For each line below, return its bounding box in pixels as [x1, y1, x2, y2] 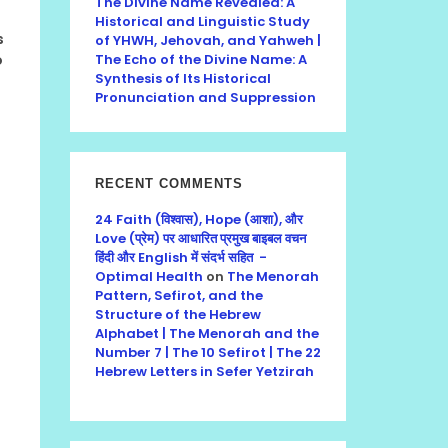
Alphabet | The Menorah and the [95, 324, 319, 343]
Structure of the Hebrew [95, 305, 261, 324]
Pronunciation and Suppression [95, 88, 316, 107]
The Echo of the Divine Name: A [95, 50, 307, 69]
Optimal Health [95, 267, 203, 286]
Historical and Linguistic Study [95, 12, 310, 31]
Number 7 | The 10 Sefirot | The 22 [95, 343, 321, 362]
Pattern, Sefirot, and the [95, 286, 263, 305]
